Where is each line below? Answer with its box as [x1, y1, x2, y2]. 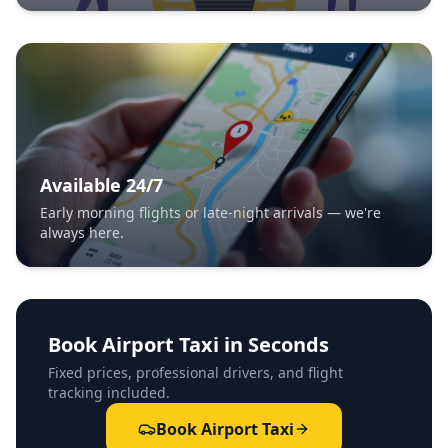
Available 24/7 [40, 173, 163, 197]
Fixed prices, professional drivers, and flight [48, 363, 343, 382]
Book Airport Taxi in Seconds [48, 331, 329, 358]
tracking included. [48, 383, 170, 402]
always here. [40, 223, 124, 242]
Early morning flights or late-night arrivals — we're [40, 203, 381, 222]
